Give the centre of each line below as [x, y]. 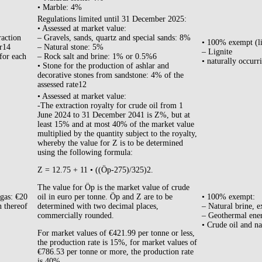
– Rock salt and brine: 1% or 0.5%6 [97, 57]
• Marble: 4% [60, 8]
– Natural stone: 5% [70, 47]
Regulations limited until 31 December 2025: [112, 19]
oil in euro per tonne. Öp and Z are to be [105, 197]
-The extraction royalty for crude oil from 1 [110, 106]
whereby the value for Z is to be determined [110, 143]
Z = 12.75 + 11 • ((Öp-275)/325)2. [95, 170]
